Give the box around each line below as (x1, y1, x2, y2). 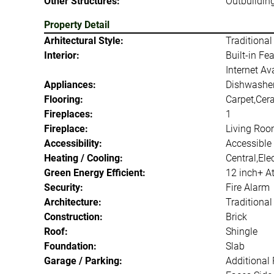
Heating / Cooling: (44, 152, 123, 164)
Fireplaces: (44, 108, 93, 120)
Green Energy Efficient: (44, 166, 146, 179)
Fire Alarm (225, 181, 270, 193)
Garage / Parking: (44, 254, 122, 267)
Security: (44, 181, 83, 193)
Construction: (44, 210, 103, 223)
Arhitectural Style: (44, 34, 124, 46)
